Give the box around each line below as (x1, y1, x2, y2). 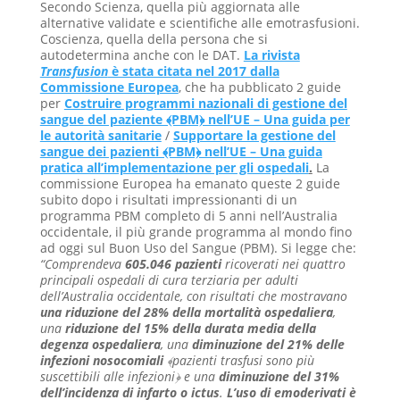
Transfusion (39, 62, 108, 79)
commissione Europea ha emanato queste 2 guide (39, 174, 340, 192)
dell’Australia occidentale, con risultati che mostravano (39, 287, 347, 304)
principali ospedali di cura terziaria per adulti (39, 271, 298, 288)
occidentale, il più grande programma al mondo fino (39, 222, 352, 240)
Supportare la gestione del (172, 126, 336, 144)
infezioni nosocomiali (39, 351, 163, 369)
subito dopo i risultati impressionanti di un (39, 190, 297, 208)
